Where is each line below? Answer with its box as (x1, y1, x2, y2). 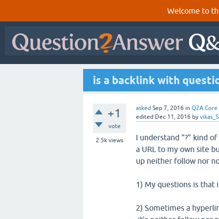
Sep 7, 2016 (153, 105, 184, 111)
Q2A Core (192, 105, 218, 111)
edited (136, 113, 153, 120)
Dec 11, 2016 (155, 113, 191, 120)
